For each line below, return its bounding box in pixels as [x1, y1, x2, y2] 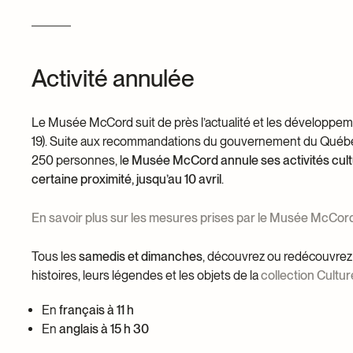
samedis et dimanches [79, 248, 203, 264]
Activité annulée [32, 63, 195, 92]
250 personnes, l [32, 152, 122, 168]
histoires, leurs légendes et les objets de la [32, 267, 261, 283]
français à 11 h [57, 302, 134, 318]
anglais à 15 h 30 [57, 321, 149, 336]
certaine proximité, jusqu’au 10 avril [32, 171, 221, 187]
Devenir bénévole [251, 21, 342, 34]
